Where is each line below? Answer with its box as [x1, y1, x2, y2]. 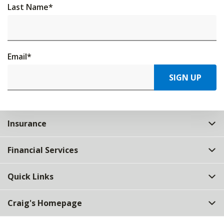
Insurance [7, 118, 46, 129]
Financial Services [7, 144, 78, 155]
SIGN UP [169, 72, 201, 83]
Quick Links [7, 171, 53, 182]
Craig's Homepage [7, 197, 82, 208]
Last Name [7, 1, 48, 12]
